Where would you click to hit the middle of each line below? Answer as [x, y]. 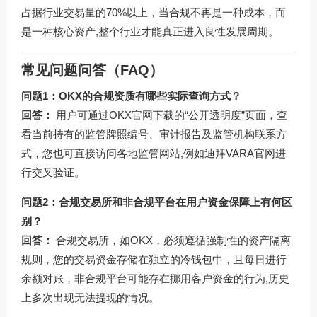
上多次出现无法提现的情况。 [90, 298]
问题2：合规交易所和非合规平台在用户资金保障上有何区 [157, 202]
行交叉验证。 [53, 173]
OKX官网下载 [142, 115]
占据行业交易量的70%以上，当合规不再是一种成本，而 [154, 12]
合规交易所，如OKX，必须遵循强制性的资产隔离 [172, 241]
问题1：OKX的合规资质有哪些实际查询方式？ [131, 96]
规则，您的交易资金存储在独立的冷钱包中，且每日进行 [154, 260]
